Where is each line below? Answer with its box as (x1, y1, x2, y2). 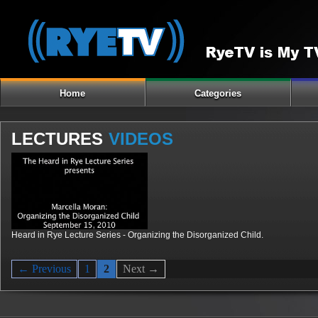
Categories (194, 88, 242, 99)
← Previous (18, 263, 71, 275)
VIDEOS (109, 129, 173, 148)
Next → (123, 263, 159, 275)
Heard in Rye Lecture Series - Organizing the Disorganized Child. (11, 230, 263, 240)
